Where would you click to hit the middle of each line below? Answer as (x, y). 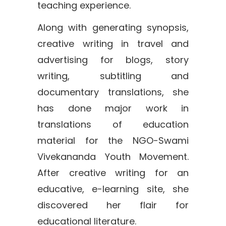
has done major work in (113, 108)
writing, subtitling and (113, 76)
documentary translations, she (113, 92)
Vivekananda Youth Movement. (113, 157)
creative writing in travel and (113, 44)
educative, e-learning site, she (113, 189)
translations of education (113, 124)
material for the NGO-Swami (113, 140)
